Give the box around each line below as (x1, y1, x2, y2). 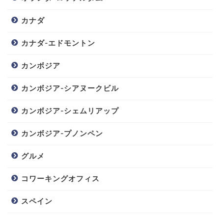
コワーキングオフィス (21, 174, 100, 184)
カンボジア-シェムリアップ (21, 106, 119, 116)
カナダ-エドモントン (21, 38, 95, 48)
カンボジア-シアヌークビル (21, 83, 119, 93)
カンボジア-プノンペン (21, 129, 103, 138)
